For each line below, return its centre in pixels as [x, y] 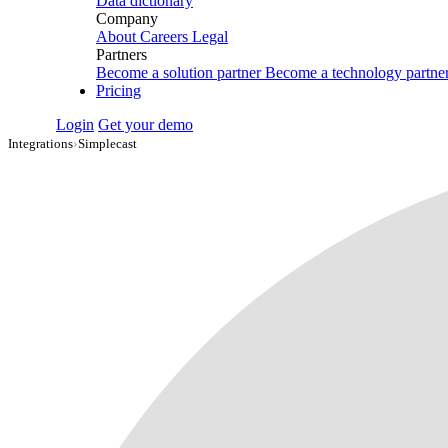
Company [127, 18]
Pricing [118, 90]
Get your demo [145, 124]
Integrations [40, 143]
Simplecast [107, 143]
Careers [164, 36]
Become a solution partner [178, 72]
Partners [121, 54]
